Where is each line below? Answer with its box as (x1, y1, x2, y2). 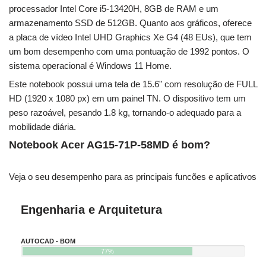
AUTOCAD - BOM (21, 237, 75, 245)
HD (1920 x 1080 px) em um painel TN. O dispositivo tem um (9, 93, 246, 103)
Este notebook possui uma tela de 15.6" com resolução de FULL (9, 78, 257, 89)
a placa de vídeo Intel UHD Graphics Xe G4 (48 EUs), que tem (9, 31, 252, 42)
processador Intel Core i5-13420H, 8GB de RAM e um (9, 3, 218, 14)
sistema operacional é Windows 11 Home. (9, 60, 172, 71)
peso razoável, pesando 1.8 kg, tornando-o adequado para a (9, 107, 241, 118)
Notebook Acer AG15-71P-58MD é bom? (9, 138, 210, 151)
